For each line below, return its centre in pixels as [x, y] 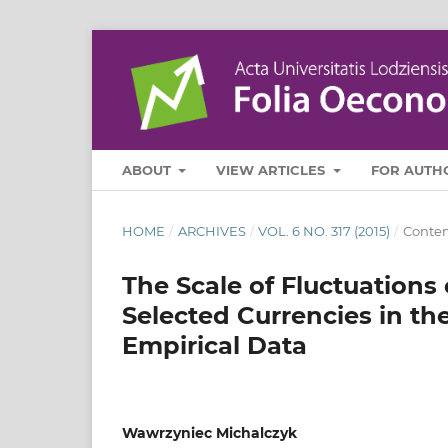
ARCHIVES [211, 230]
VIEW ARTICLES [273, 169]
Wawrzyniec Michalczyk [209, 432]
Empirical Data [214, 345]
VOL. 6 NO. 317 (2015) [324, 230]
